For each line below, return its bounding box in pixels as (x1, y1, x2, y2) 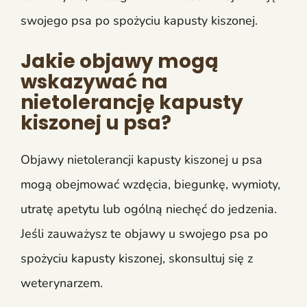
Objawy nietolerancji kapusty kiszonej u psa (21, 151, 262, 168)
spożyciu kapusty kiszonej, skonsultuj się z (21, 249, 253, 267)
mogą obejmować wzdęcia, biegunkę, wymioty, (21, 175, 280, 193)
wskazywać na (21, 68, 168, 95)
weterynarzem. (21, 274, 103, 291)
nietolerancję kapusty (21, 88, 243, 116)
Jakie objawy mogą (21, 47, 218, 75)
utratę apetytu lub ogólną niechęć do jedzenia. (21, 200, 277, 217)
